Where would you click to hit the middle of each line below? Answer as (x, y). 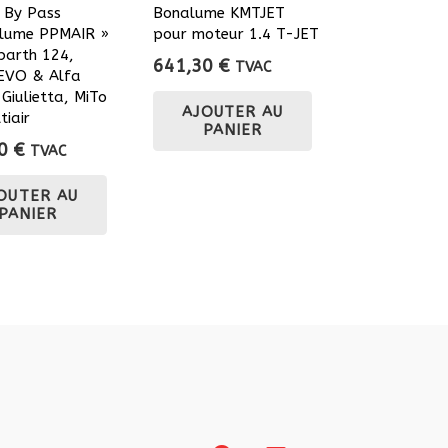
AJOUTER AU (232, 111)
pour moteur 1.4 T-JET (236, 33)
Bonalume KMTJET (219, 12)
